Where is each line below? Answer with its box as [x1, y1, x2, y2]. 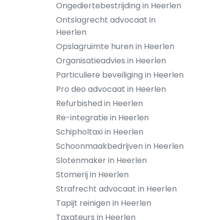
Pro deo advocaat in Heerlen [56, 83, 166, 95]
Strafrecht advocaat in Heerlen [56, 183, 177, 194]
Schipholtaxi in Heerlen [56, 126, 143, 137]
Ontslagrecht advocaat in [56, 14, 156, 26]
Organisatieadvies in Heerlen [56, 55, 166, 66]
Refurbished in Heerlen [56, 98, 143, 109]
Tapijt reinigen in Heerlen [56, 197, 151, 209]
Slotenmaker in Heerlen [56, 155, 147, 166]
